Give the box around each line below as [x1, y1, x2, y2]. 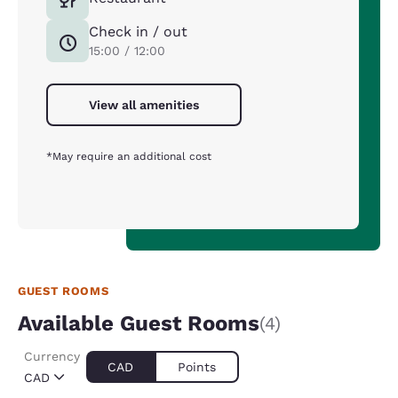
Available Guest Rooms [18, 311, 259, 336]
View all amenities [89, 98, 199, 112]
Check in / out [89, 23, 187, 40]
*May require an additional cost [46, 150, 211, 163]
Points [178, 360, 216, 374]
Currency [24, 349, 80, 363]
